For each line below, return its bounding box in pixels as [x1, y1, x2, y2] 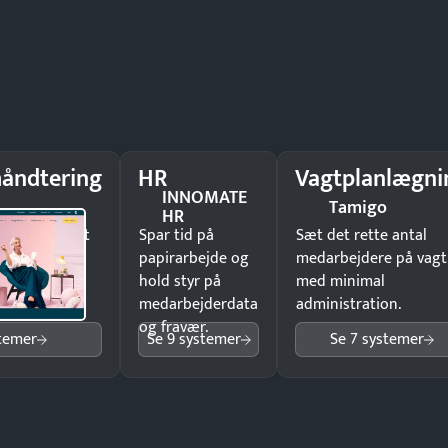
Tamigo [329, 192, 388, 223]
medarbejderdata [139, 291, 258, 318]
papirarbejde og [139, 245, 249, 272]
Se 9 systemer [146, 326, 241, 353]
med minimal [296, 268, 385, 295]
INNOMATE [161, 183, 247, 213]
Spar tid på [139, 222, 214, 249]
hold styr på [139, 268, 221, 295]
